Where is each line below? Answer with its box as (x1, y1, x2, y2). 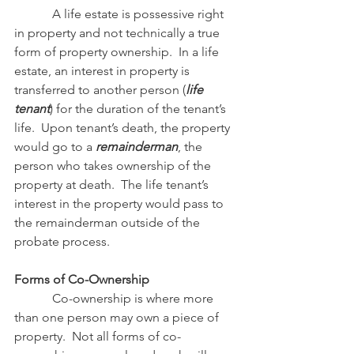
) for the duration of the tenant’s (50, 101, 229, 116)
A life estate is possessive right (14, 6, 52, 21)
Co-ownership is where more (14, 291, 52, 306)
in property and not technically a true (14, 25, 223, 40)
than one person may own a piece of (14, 310, 222, 325)
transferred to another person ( (14, 82, 186, 97)
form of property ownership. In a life (14, 44, 222, 59)
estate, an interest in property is (14, 63, 193, 78)
